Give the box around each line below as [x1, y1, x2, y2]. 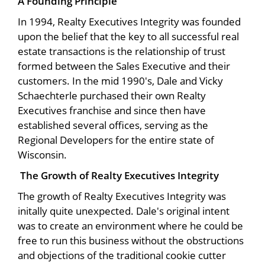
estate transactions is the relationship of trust [18, 44, 225, 58]
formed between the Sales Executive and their [18, 59, 230, 73]
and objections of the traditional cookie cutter [18, 248, 226, 262]
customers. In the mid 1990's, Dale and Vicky [18, 73, 223, 88]
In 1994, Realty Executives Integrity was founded [18, 14, 241, 28]
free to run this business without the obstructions [18, 233, 244, 247]
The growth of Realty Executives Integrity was [18, 189, 226, 203]
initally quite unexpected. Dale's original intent [18, 203, 230, 218]
